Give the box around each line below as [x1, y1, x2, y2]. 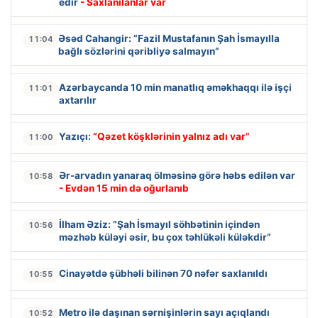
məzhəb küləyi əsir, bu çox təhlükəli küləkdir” [59, 231, 271, 243]
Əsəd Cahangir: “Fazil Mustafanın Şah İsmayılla [58, 32, 280, 44]
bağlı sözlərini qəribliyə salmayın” [58, 45, 219, 57]
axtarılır [59, 94, 97, 106]
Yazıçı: [59, 130, 93, 142]
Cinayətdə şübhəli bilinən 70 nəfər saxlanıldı [59, 267, 268, 279]
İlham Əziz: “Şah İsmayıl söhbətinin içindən [59, 218, 260, 230]
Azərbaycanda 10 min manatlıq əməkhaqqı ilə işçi [59, 81, 292, 93]
